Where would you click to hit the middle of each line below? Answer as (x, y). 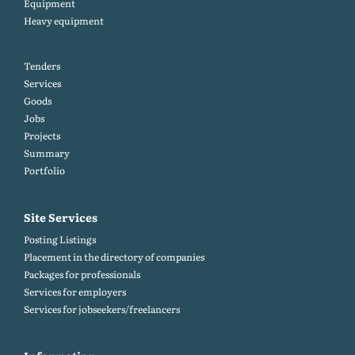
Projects (42, 136)
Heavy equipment (64, 21)
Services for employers (75, 292)
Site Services (61, 217)
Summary (47, 153)
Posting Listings (60, 239)
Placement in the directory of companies (114, 257)
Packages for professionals (82, 274)
